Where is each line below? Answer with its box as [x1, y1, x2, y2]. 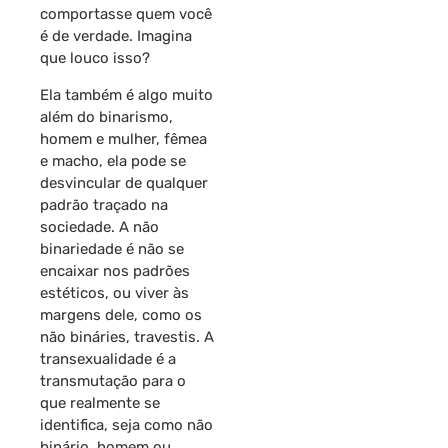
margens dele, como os [40, 305, 202, 324]
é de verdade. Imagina [40, 27, 192, 46]
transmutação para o [40, 371, 186, 390]
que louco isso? [40, 49, 150, 68]
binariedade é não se [40, 239, 184, 258]
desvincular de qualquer [40, 173, 208, 192]
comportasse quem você [40, 5, 212, 24]
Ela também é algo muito [40, 85, 213, 104]
